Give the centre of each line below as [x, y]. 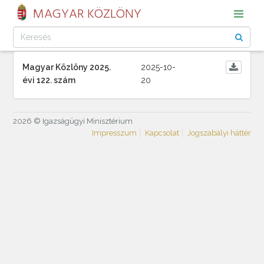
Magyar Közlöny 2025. [67, 67]
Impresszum [114, 133]
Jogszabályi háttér [219, 133]
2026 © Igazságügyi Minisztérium [73, 121]
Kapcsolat [162, 133]
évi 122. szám [49, 80]
